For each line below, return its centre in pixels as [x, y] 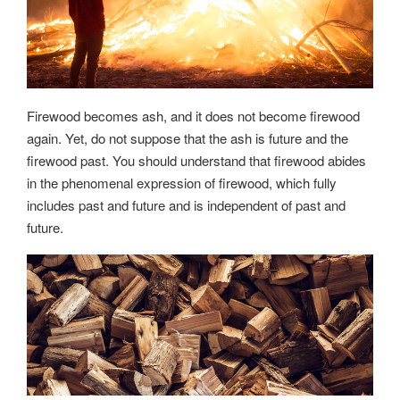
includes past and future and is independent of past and [186, 204]
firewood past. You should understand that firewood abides [196, 160]
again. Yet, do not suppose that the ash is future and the [187, 137]
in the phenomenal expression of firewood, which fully [182, 182]
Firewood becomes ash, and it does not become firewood [193, 115]
